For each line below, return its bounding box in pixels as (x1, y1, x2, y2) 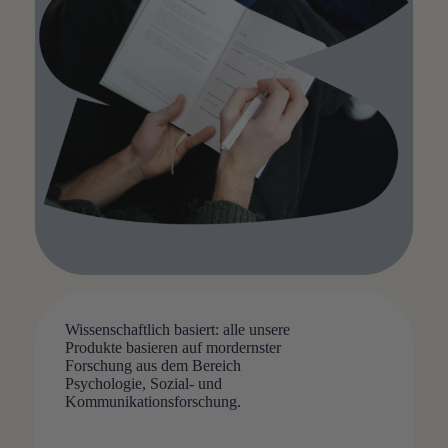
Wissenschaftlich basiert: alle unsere (64, 320, 290, 338)
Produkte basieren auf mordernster (64, 338, 281, 356)
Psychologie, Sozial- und (64, 374, 222, 392)
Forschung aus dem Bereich (64, 356, 241, 374)
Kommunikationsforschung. (64, 392, 241, 410)
